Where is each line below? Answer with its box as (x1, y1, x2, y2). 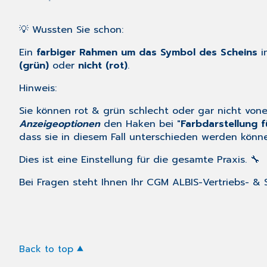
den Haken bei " (104, 117, 181, 132)
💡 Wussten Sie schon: (19, 23, 127, 38)
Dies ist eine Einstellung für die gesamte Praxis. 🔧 (19, 153, 260, 167)
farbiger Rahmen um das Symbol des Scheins (36, 45, 257, 60)
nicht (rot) (78, 58, 128, 73)
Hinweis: (19, 81, 57, 96)
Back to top (19, 242, 73, 256)
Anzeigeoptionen (19, 117, 100, 132)
